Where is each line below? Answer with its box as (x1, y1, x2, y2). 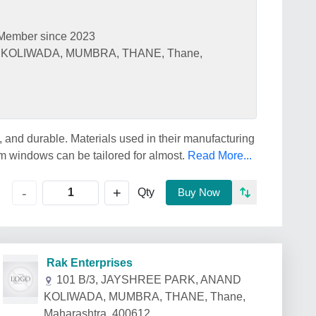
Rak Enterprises (38, 257, 133, 269)
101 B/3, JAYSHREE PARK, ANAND (56, 274, 241, 286)
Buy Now (178, 186, 220, 198)
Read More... (188, 150, 252, 162)
